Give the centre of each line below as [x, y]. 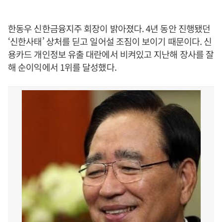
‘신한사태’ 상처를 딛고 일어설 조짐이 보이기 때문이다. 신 [110, 41]
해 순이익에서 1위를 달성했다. [62, 67]
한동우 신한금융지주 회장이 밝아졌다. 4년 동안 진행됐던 [109, 28]
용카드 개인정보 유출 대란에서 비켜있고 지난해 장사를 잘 [111, 54]
